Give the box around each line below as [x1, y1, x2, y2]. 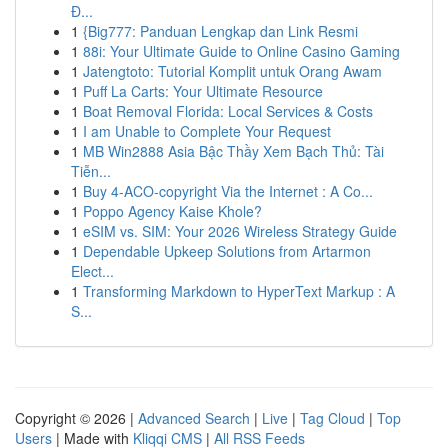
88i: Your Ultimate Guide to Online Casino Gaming [83, 41, 400, 61]
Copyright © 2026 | [15, 408, 138, 428]
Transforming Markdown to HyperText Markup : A [83, 281, 395, 301]
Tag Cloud [300, 408, 365, 428]
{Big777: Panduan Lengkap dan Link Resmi [83, 21, 358, 41]
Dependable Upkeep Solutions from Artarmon [83, 241, 371, 261]
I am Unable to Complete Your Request [83, 121, 331, 141]
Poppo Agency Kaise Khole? [83, 201, 262, 221]
